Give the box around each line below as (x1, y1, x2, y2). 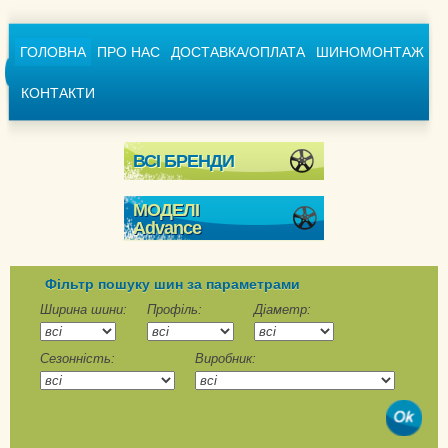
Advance (133, 218, 201, 238)
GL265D (173, 273, 220, 288)
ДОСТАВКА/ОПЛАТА (171, 44, 305, 60)
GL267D (173, 300, 227, 316)
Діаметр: (254, 302, 311, 317)
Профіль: (147, 302, 202, 317)
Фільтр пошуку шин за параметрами (45, 276, 300, 292)
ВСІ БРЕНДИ (133, 151, 234, 171)
